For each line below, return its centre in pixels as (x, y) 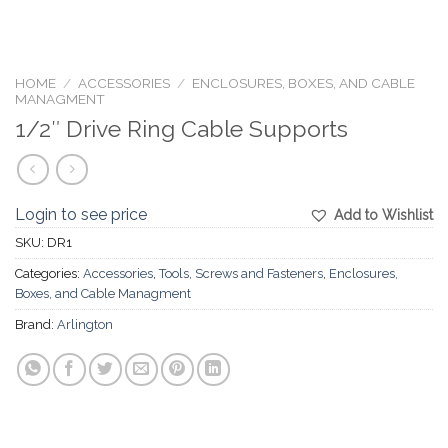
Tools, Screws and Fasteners (241, 273)
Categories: (49, 273)
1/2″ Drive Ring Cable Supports (181, 128)
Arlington (85, 324)
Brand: (36, 324)
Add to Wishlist (383, 214)
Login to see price (81, 214)
